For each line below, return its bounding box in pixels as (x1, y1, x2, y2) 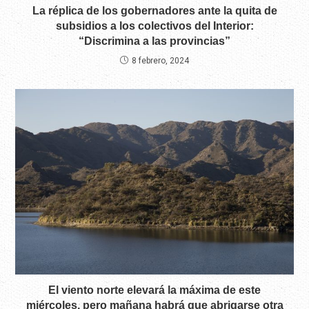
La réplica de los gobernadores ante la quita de (32, 5, 277, 17)
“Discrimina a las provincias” (79, 35, 230, 48)
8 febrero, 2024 (132, 56, 189, 66)
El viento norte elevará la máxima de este (48, 284, 261, 297)
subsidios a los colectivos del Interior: (55, 20, 254, 32)
